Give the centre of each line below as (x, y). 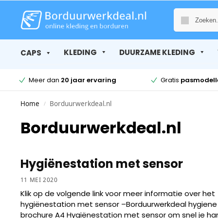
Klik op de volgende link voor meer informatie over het (118, 193)
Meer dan (45, 80)
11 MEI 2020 (39, 180)
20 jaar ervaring (88, 80)
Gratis (170, 80)
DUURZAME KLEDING (157, 52)
